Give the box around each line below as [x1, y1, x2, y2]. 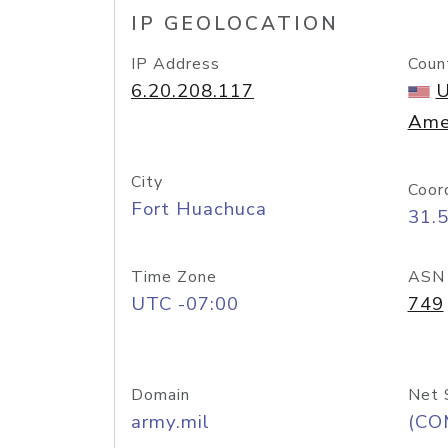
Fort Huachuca [131, 196, 267, 222]
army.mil [131, 409, 210, 435]
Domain [131, 384, 190, 406]
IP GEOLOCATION [131, 11, 339, 37]
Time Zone [131, 266, 217, 288]
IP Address [131, 53, 220, 75]
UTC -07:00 [131, 291, 239, 317]
